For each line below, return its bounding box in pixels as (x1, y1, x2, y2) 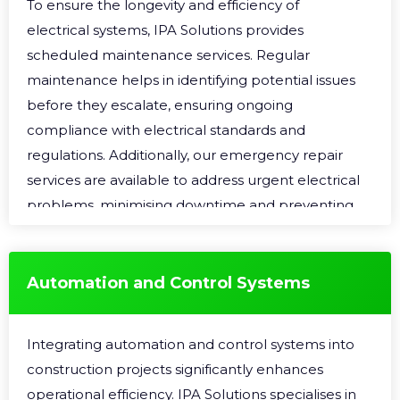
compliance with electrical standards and (27, 121, 305, 138)
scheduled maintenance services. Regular (27, 46, 310, 63)
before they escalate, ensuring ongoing (27, 96, 293, 113)
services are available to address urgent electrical (27, 171, 360, 188)
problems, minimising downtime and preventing (27, 196, 354, 213)
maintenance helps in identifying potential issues (27, 71, 355, 88)
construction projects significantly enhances (27, 361, 323, 378)
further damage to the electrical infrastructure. (27, 221, 343, 238)
